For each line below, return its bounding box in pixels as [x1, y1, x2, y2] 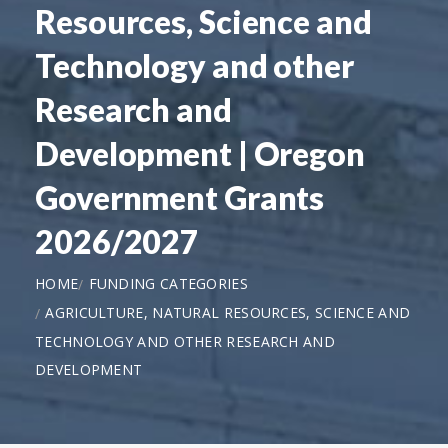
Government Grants [35, 177, 325, 217]
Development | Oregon [35, 133, 365, 173]
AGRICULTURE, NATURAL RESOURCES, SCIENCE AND [45, 302, 411, 322]
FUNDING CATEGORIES [88, 273, 248, 293]
